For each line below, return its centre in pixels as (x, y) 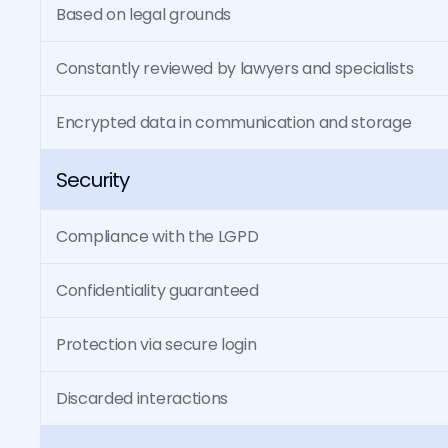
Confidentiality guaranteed (157, 290)
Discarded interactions (142, 398)
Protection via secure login (156, 344)
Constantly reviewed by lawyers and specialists (235, 68)
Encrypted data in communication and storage (234, 122)
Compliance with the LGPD (157, 236)
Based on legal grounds (143, 14)
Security (93, 180)
